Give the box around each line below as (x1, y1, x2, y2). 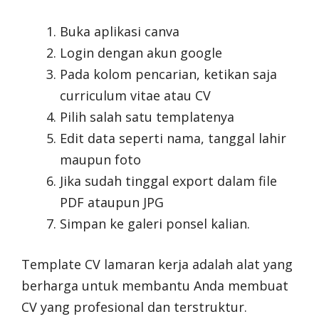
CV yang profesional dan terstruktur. (21, 298, 247, 316)
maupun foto (60, 151, 141, 169)
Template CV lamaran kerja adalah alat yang (21, 256, 293, 273)
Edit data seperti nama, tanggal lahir (60, 130, 286, 147)
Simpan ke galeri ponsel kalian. (60, 215, 250, 233)
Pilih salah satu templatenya (60, 108, 234, 126)
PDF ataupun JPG (60, 194, 164, 211)
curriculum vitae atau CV (60, 87, 211, 105)
